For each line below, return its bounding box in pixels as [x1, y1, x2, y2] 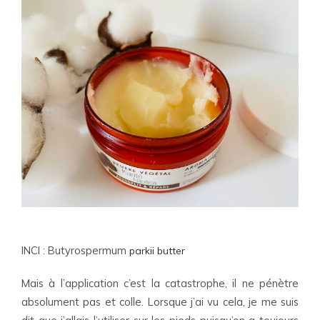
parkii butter [126, 244, 185, 257]
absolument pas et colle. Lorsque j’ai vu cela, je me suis [21, 295, 299, 309]
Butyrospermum [48, 244, 126, 257]
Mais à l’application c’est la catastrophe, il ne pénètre [21, 276, 299, 290]
